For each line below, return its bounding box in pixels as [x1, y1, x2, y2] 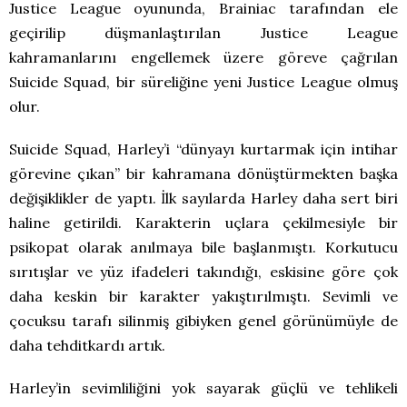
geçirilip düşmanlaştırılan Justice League [9, 24, 398, 43]
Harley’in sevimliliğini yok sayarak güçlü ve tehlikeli [9, 379, 398, 398]
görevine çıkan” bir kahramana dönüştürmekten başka [9, 164, 398, 184]
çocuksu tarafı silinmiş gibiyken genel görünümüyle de [9, 312, 398, 331]
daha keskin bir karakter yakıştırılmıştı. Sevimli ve [9, 287, 398, 306]
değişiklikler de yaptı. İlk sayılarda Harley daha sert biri [9, 189, 398, 208]
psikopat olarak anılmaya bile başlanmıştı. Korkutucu [9, 238, 398, 257]
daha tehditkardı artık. [9, 336, 165, 355]
